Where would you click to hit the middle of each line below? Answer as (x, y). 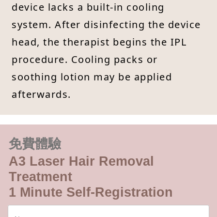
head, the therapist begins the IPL (99, 42)
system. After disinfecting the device (106, 24)
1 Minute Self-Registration (91, 192)
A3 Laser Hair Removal (81, 161)
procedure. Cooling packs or (85, 59)
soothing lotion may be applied (92, 77)
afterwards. (41, 94)
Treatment (40, 177)
